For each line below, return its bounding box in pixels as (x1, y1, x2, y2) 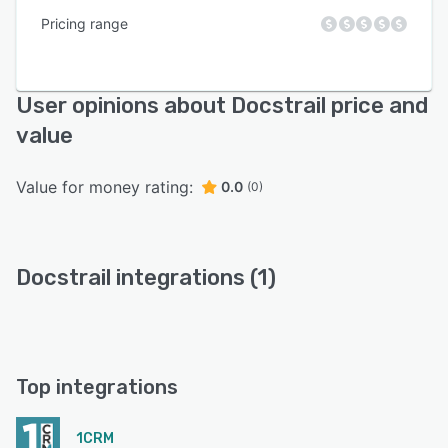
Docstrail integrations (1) (16, 264, 276, 292)
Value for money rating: (16, 177, 193, 198)
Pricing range (41, 15, 128, 33)
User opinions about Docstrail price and (16, 92, 428, 120)
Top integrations (16, 375, 178, 400)
